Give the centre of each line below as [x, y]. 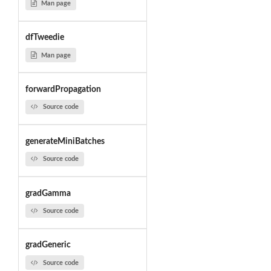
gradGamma [48, 193]
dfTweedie [44, 38]
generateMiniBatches [65, 141]
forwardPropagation [63, 89]
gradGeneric [48, 245]
